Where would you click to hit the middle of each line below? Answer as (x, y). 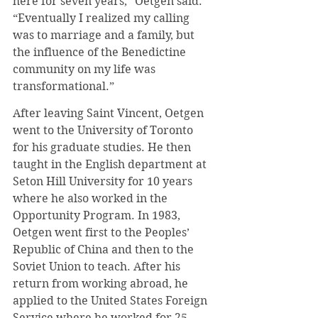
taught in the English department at (111, 164)
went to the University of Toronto (104, 130)
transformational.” (64, 86)
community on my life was (86, 69)
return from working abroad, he (102, 284)
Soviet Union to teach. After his (98, 267)
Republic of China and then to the (105, 250)
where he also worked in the (92, 198)
